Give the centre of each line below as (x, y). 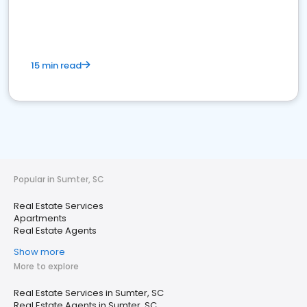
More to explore (46, 266)
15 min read (56, 65)
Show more (39, 252)
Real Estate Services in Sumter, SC (89, 293)
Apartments (40, 218)
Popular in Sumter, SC (59, 179)
